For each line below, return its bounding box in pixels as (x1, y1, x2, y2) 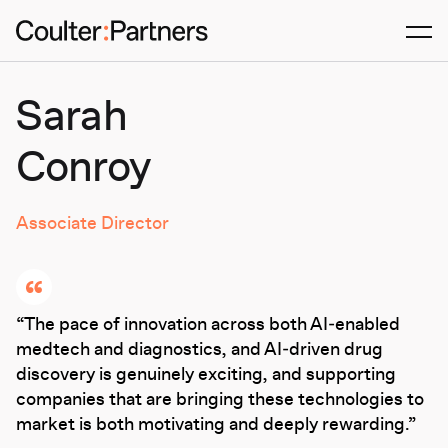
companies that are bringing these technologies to (16, 391, 424, 410)
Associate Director (16, 215, 169, 234)
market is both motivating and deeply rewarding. (16, 416, 408, 435)
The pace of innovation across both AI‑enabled (24, 316, 400, 335)
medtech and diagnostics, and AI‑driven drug (16, 341, 383, 360)
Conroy (16, 149, 151, 192)
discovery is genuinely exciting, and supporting (16, 366, 396, 385)
